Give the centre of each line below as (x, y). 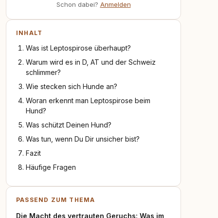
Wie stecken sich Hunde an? (72, 86)
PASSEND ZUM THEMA (56, 200)
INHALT (29, 33)
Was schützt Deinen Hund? (69, 125)
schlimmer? (43, 72)
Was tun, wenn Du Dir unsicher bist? (83, 139)
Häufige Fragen (51, 167)
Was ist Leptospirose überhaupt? (78, 48)
